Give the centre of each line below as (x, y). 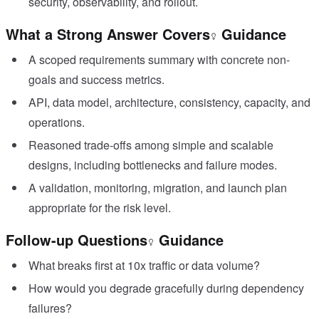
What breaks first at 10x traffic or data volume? (144, 266)
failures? (50, 308)
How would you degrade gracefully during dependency (166, 288)
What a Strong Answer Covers (108, 34)
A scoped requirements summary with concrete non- (159, 60)
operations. (57, 122)
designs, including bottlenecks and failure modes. (153, 165)
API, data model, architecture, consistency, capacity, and (169, 103)
